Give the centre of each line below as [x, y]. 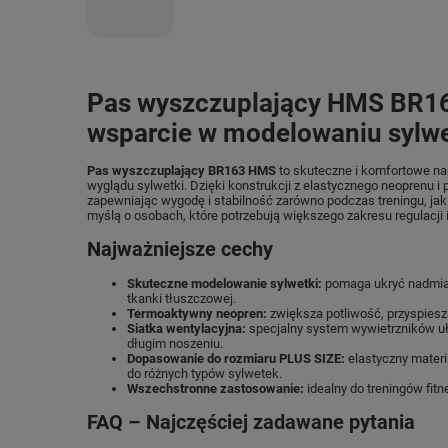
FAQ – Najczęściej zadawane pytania [251, 422]
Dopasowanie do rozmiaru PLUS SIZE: [236, 358]
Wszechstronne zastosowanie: [215, 388]
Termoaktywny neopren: [197, 313]
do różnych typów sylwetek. [204, 373]
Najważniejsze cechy [180, 249]
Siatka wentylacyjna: [186, 328]
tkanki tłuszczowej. [181, 298]
